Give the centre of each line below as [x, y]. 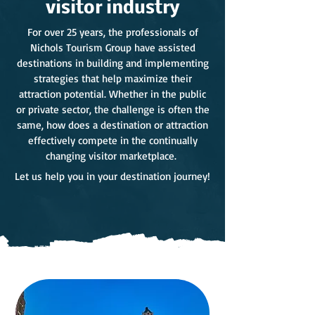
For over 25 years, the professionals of [112, 32]
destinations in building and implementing [112, 63]
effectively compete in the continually [112, 140]
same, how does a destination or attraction [112, 125]
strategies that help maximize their [112, 78]
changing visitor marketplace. [112, 156]
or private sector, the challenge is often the [112, 109]
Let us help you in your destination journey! [112, 176]
